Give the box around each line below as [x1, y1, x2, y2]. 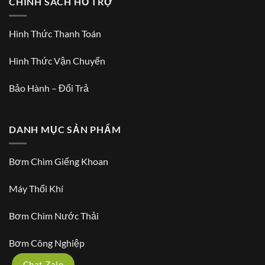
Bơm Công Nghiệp [9, 237, 85, 248]
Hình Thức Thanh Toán [9, 28, 101, 40]
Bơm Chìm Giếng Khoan [9, 156, 108, 167]
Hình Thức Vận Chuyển [9, 55, 105, 67]
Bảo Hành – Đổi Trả [9, 82, 89, 93]
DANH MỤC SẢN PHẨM [9, 123, 121, 135]
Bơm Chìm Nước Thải [9, 209, 99, 221]
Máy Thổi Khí [9, 183, 63, 194]
